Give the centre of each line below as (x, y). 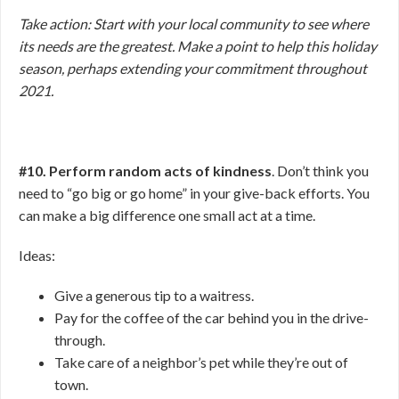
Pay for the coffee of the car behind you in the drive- (212, 318)
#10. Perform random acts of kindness (145, 171)
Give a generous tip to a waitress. (155, 295)
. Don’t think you (320, 171)
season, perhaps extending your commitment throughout (193, 68)
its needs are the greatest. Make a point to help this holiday (198, 46)
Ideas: (38, 255)
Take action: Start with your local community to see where (194, 24)
